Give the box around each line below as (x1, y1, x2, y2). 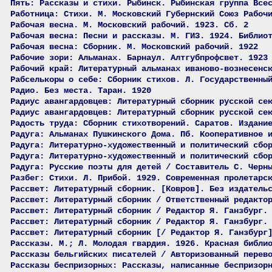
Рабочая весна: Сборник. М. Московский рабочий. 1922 (10, 42, 258, 52)
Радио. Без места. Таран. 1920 (10, 86, 151, 95)
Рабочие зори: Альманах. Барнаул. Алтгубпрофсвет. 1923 (10, 53, 268, 63)
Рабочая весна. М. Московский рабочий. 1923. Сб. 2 (10, 20, 248, 30)
